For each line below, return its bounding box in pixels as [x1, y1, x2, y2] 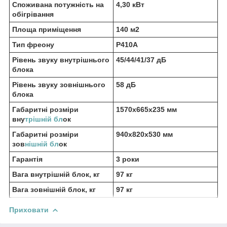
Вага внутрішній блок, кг [12, 170, 100, 179]
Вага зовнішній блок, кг [12, 185, 96, 194]
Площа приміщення [12, 25, 81, 34]
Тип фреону [12, 41, 54, 49]
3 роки [116, 155, 139, 164]
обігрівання [12, 10, 54, 19]
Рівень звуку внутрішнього [12, 56, 109, 64]
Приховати [9, 206, 49, 214]
